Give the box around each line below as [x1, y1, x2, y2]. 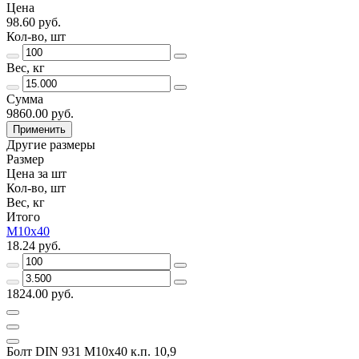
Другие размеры [6, 137, 95, 151]
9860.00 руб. [6, 106, 74, 120]
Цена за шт [6, 166, 67, 180]
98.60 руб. [6, 14, 61, 29]
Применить [13, 123, 66, 135]
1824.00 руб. [6, 286, 74, 301]
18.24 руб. [6, 238, 61, 252]
